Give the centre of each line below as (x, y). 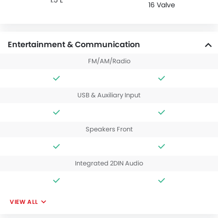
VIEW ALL (24, 202)
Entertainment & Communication (74, 45)
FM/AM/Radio (109, 61)
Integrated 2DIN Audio (109, 163)
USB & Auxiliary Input (109, 95)
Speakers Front (109, 129)
